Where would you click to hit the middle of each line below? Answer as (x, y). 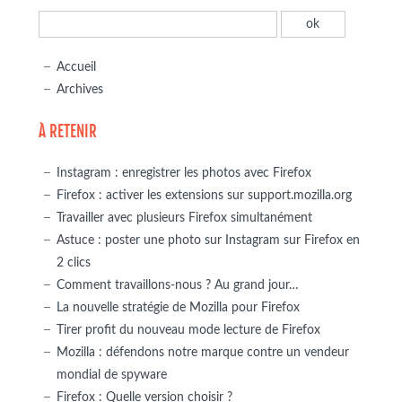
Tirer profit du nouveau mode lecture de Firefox (188, 329)
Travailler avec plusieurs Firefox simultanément (184, 217)
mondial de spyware (111, 374)
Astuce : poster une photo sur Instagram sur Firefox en (208, 240)
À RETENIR (67, 131)
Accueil (76, 66)
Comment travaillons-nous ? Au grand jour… (177, 284)
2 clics (73, 262)
